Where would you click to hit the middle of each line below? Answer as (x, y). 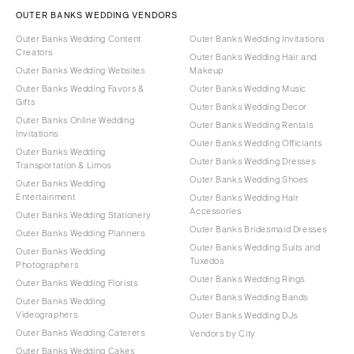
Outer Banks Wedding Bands (249, 298)
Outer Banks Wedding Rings (248, 279)
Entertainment (46, 197)
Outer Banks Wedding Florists (77, 283)
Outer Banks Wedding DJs (244, 316)
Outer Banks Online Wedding (75, 121)
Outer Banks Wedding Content (79, 39)
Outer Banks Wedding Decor (249, 107)
